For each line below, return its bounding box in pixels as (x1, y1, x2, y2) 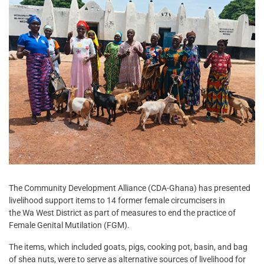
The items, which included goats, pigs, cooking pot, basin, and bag (9, 242, 247, 252)
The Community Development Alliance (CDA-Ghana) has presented (9, 183, 250, 193)
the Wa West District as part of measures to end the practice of (9, 208, 236, 218)
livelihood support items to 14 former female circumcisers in (9, 196, 225, 206)
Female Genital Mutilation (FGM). (9, 220, 130, 230)
